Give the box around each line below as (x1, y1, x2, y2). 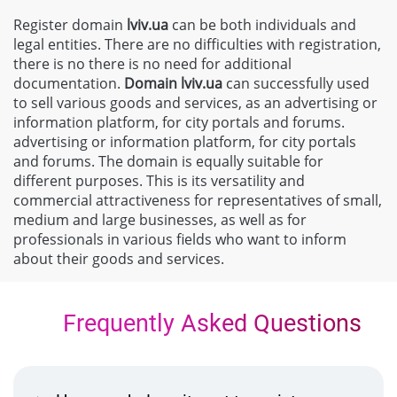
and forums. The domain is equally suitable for (13, 151, 323, 171)
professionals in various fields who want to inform (13, 229, 346, 249)
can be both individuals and (168, 14, 356, 35)
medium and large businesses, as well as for (13, 209, 307, 230)
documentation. (13, 73, 124, 93)
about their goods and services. (13, 248, 224, 269)
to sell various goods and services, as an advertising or (13, 92, 378, 113)
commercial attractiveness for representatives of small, (13, 190, 382, 210)
